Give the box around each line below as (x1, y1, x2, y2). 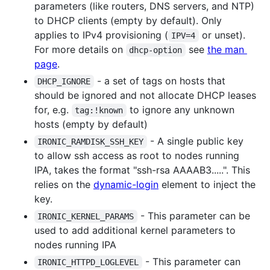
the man (207, 43, 247, 55)
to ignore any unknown (126, 103, 237, 116)
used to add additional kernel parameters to (34, 224, 236, 236)
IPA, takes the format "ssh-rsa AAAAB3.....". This (34, 163, 250, 176)
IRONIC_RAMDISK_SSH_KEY (37, 136, 144, 146)
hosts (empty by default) (34, 118, 148, 130)
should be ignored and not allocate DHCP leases (34, 89, 256, 101)
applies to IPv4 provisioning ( (34, 28, 168, 41)
